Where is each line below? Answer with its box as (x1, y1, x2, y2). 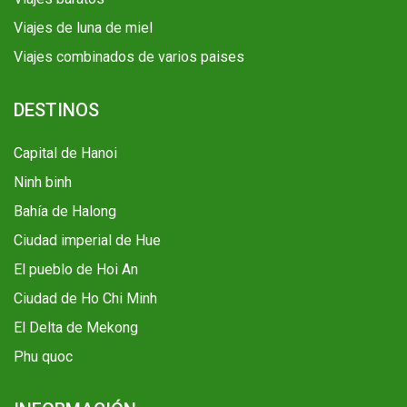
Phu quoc (14, 348, 73, 366)
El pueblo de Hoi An (14, 261, 138, 279)
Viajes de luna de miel (14, 19, 153, 37)
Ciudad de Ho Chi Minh (14, 290, 157, 308)
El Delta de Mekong (14, 319, 138, 337)
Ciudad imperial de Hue (14, 232, 161, 250)
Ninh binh (14, 174, 72, 192)
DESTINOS (14, 99, 99, 122)
